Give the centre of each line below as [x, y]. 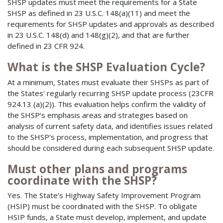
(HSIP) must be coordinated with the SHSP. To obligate [102, 206]
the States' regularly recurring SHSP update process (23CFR [111, 93]
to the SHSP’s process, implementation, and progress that [108, 137]
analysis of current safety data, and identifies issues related [110, 126]
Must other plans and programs [97, 169]
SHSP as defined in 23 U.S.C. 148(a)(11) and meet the [99, 13]
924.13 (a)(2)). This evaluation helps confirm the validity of [107, 104]
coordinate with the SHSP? [82, 180]
